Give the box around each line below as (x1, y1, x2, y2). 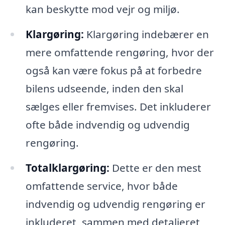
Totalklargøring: (25, 160, 109, 175)
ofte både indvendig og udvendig (25, 117, 190, 132)
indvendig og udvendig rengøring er (25, 196, 205, 211)
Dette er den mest (109, 160, 201, 175)
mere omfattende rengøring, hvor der (25, 45, 214, 59)
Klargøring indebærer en (83, 27, 209, 41)
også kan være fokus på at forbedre (25, 63, 202, 77)
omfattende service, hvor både (25, 178, 178, 193)
